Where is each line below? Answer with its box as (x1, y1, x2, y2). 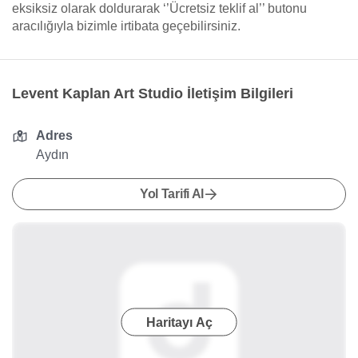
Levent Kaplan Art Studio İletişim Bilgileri (12, 86, 293, 101)
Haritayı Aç (145, 315, 213, 329)
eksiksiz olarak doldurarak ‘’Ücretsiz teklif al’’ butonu (12, 2, 307, 15)
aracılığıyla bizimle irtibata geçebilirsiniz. (12, 19, 241, 33)
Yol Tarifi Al (139, 187, 205, 201)
